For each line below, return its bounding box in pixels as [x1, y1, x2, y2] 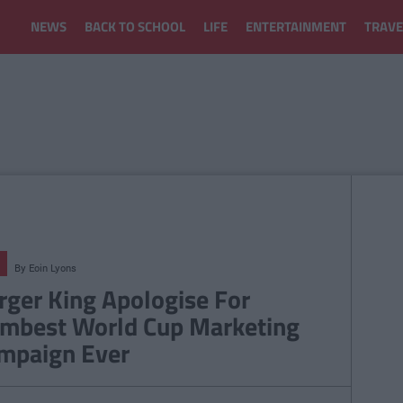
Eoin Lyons [28, 261, 76, 274]
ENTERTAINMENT [246, 16, 346, 37]
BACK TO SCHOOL [85, 16, 185, 37]
